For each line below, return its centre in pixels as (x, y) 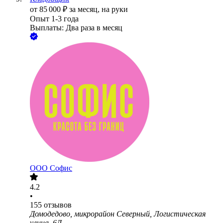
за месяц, (85, 9)
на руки (115, 9)
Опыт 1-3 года (54, 19)
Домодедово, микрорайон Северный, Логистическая (118, 214)
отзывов (58, 205)
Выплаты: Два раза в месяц (76, 28)
